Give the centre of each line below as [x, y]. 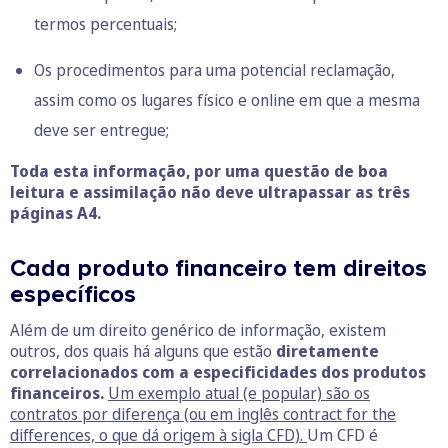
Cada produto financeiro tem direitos [218, 268]
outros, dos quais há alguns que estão [143, 350]
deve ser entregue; [103, 129]
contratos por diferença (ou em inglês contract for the [203, 413]
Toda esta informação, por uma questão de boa [199, 170]
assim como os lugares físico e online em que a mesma [227, 99]
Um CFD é [342, 434]
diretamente [327, 350]
